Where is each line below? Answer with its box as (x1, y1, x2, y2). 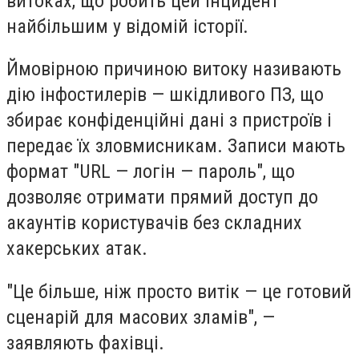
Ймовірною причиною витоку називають (6, 58, 341, 81)
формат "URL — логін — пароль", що (6, 160, 295, 184)
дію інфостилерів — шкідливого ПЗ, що (6, 83, 324, 107)
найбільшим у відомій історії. (6, 14, 248, 38)
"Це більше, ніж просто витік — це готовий (6, 280, 352, 303)
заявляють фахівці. (6, 331, 164, 354)
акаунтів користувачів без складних (6, 212, 302, 235)
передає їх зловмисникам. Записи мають (6, 135, 345, 158)
